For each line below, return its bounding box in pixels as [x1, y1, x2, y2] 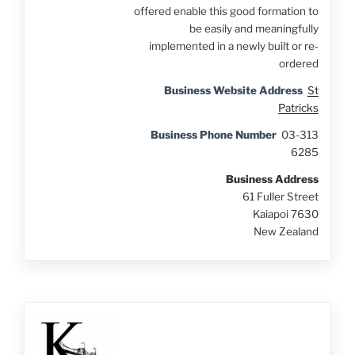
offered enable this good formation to [133, 5, 319, 18]
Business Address [225, 173, 319, 186]
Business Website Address [163, 84, 303, 97]
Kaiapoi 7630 [252, 208, 319, 221]
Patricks [277, 101, 319, 115]
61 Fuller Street [242, 190, 319, 204]
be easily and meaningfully [189, 22, 319, 36]
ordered [278, 57, 319, 71]
